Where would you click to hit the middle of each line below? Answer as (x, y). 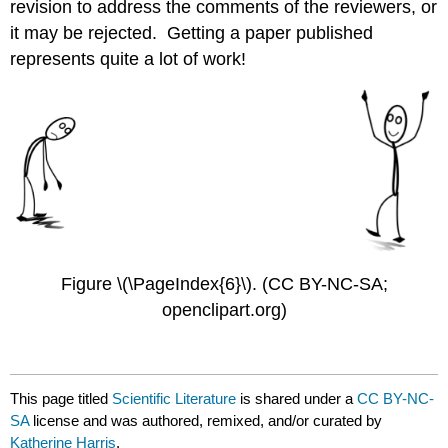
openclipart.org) (224, 309)
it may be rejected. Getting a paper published (192, 33)
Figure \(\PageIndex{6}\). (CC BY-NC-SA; (224, 283)
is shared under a (297, 399)
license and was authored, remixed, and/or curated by (208, 421)
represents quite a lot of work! (131, 59)
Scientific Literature (174, 399)
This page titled (61, 399)
